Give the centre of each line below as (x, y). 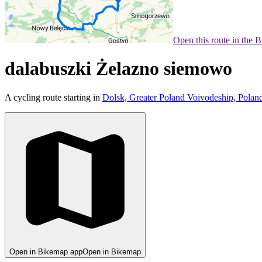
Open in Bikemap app (46, 251)
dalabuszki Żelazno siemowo (118, 69)
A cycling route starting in (54, 97)
